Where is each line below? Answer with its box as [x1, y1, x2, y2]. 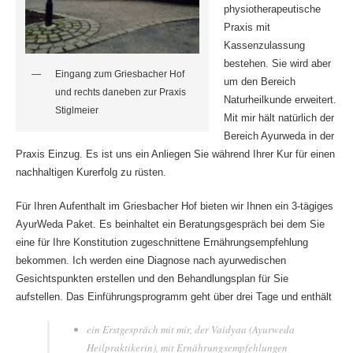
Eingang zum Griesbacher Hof [54, 68, 184, 80]
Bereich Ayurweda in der [224, 130, 335, 143]
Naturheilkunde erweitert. [224, 94, 337, 106]
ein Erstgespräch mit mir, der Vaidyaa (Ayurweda [86, 322, 295, 337]
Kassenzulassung [224, 39, 306, 52]
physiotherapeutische [224, 3, 321, 16]
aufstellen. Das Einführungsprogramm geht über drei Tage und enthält [15, 290, 332, 303]
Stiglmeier [54, 104, 98, 116]
